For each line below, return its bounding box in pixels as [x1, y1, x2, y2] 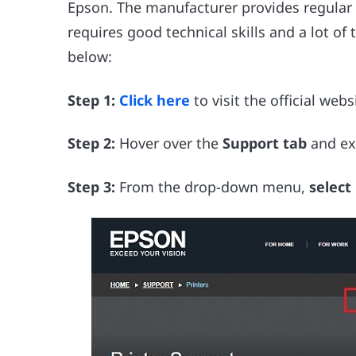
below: [68, 47, 113, 67]
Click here [119, 90, 191, 110]
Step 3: [68, 176, 120, 196]
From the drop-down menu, [119, 176, 310, 196]
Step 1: [68, 90, 120, 110]
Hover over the [119, 133, 223, 153]
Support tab [222, 133, 308, 153]
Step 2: [68, 133, 120, 153]
